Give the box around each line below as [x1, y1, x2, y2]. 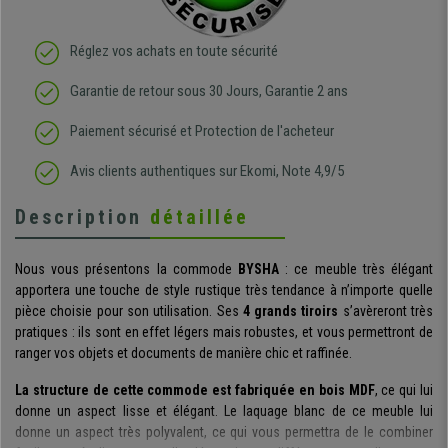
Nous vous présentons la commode [15, 261, 238, 278]
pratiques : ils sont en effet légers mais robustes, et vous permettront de [15, 324, 433, 341]
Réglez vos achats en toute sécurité [70, 42, 278, 61]
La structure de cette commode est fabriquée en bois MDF [15, 382, 375, 399]
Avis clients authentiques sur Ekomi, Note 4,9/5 [70, 162, 344, 181]
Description [15, 205, 150, 230]
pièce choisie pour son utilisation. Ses [15, 303, 243, 320]
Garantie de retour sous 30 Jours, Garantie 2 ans [70, 82, 348, 101]
